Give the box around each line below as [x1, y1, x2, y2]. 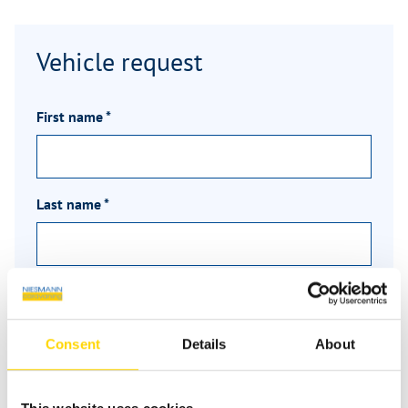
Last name [36, 195, 104, 213]
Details [181, 335, 227, 352]
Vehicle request [36, 45, 202, 79]
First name [36, 107, 106, 127]
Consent [46, 335, 100, 352]
